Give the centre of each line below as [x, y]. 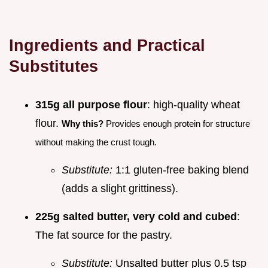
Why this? [83, 124]
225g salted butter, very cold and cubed [136, 217]
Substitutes [54, 66]
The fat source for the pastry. [104, 235]
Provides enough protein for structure [177, 124]
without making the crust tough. [96, 142]
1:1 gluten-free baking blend [181, 170]
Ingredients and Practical [107, 45]
